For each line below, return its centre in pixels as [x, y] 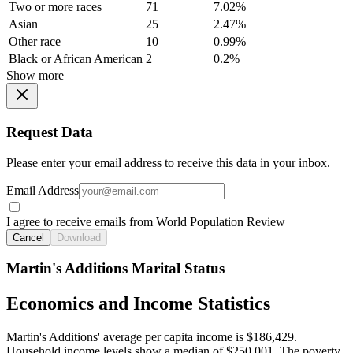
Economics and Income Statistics [138, 304]
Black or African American [76, 59]
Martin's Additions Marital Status [115, 269]
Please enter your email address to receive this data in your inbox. [168, 162]
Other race [35, 42]
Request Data [50, 132]
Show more [35, 76]
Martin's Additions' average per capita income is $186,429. [152, 337]
